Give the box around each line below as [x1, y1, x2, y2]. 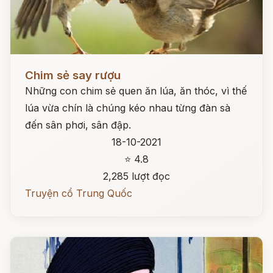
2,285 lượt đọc [103, 170, 170, 182]
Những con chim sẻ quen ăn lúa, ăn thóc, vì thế [25, 85, 247, 97]
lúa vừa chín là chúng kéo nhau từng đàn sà [25, 102, 230, 114]
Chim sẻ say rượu [25, 68, 121, 82]
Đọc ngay [10, 60, 55, 72]
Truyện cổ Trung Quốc [25, 187, 132, 199]
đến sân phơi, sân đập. [25, 119, 131, 131]
